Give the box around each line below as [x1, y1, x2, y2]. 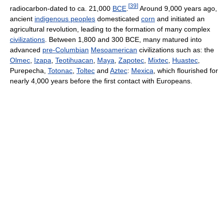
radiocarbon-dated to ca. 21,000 [10, 4, 112, 12]
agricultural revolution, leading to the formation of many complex [10, 25, 210, 33]
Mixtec [148, 56, 168, 64]
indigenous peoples [35, 14, 95, 23]
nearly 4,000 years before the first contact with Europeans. [10, 76, 192, 85]
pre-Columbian [42, 45, 89, 54]
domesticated [95, 14, 141, 23]
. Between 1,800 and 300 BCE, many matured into [45, 35, 202, 43]
